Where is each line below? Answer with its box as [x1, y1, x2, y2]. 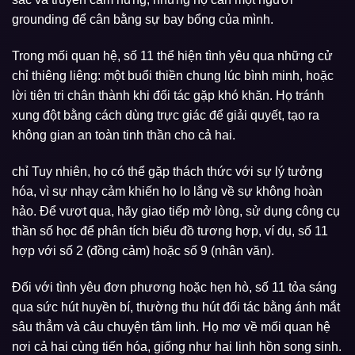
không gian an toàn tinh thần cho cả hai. [12, 128, 235, 143]
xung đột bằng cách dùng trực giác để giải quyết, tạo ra [12, 109, 319, 123]
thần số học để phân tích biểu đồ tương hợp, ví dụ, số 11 [12, 223, 328, 238]
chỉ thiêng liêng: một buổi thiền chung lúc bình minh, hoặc [12, 69, 334, 83]
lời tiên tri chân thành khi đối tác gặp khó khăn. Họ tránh [12, 89, 324, 103]
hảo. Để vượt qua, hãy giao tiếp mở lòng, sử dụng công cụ [12, 204, 340, 218]
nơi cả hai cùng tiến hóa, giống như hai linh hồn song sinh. [12, 339, 342, 353]
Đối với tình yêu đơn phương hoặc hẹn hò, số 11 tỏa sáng [12, 280, 337, 294]
